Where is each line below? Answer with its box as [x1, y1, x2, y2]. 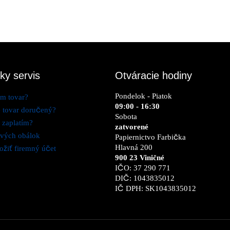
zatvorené [115, 123, 148, 131]
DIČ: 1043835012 [115, 174, 175, 183]
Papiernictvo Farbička [115, 133, 186, 142]
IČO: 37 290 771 [115, 164, 170, 172]
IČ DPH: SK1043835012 [115, 184, 196, 193]
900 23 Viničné [115, 154, 164, 162]
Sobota [115, 112, 137, 121]
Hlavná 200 [115, 143, 152, 152]
